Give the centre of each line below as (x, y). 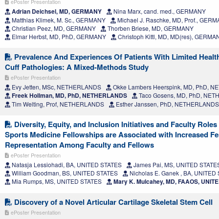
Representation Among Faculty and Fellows (79, 145)
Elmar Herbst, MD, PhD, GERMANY (58, 37)
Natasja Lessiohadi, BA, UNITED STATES (66, 165)
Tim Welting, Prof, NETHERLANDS (57, 104)
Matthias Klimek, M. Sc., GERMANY (58, 20)
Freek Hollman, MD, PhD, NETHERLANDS (69, 96)
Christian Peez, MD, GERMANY (53, 28)
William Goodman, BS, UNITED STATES (64, 173)
